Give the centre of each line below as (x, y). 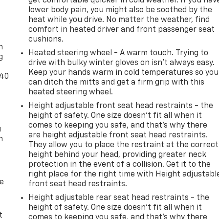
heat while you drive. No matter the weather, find (119, 20)
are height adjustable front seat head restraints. (118, 135)
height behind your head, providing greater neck (118, 155)
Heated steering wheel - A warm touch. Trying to (119, 53)
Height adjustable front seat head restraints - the (121, 106)
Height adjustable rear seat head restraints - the (119, 198)
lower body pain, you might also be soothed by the (120, 10)
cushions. (46, 39)
